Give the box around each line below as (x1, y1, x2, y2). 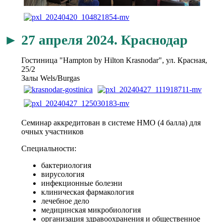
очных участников (21, 127, 84, 136)
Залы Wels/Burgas (21, 73, 80, 82)
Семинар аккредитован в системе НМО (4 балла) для (21, 118, 201, 127)
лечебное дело (41, 196, 89, 205)
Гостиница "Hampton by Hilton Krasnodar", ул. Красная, (21, 55, 207, 64)
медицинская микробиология (41, 205, 141, 214)
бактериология (41, 161, 91, 169)
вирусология (41, 169, 84, 178)
